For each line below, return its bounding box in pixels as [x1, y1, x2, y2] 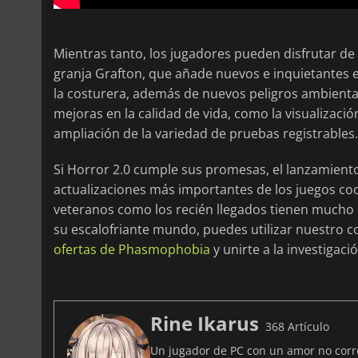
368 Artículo [265, 319, 329, 335]
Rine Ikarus [150, 310, 259, 337]
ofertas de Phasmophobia [54, 241, 210, 259]
